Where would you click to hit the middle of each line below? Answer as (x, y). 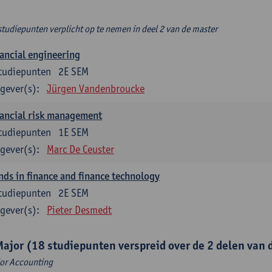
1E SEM (73, 132)
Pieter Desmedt (79, 210)
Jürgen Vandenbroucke (96, 88)
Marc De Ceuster (80, 149)
